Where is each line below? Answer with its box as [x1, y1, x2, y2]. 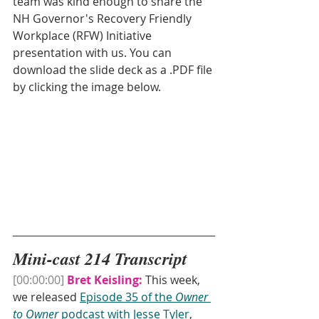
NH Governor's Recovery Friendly [13, 11, 194, 27]
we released [13, 289, 80, 305]
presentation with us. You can [13, 45, 174, 61]
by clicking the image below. [13, 79, 161, 95]
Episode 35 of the [80, 289, 175, 305]
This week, [142, 272, 203, 288]
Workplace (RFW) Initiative [13, 28, 155, 44]
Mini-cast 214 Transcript [13, 246, 187, 271]
